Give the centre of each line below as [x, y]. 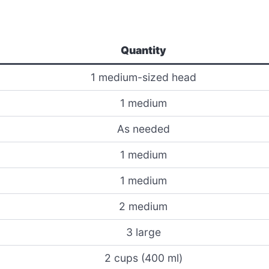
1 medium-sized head [143, 77]
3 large [143, 232]
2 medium [143, 206]
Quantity [143, 50]
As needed [143, 128]
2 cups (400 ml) [143, 258]
